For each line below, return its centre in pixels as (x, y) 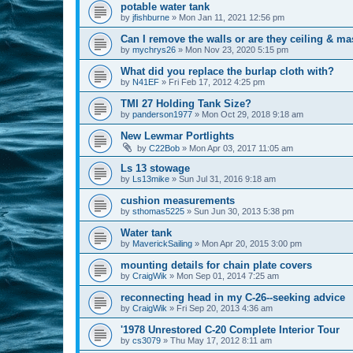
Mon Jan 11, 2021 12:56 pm (232, 17)
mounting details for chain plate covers (216, 265)
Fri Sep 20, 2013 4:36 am (225, 308)
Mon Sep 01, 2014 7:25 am (228, 275)
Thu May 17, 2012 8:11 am (221, 340)
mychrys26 (154, 49)
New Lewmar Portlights (177, 136)
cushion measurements (178, 200)
